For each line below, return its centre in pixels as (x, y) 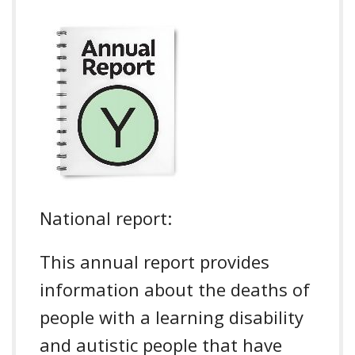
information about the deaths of (175, 289)
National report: (106, 218)
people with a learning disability (172, 317)
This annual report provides (155, 261)
